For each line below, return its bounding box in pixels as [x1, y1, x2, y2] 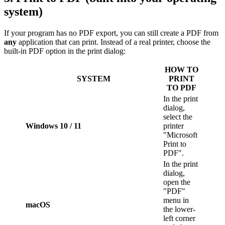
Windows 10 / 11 [26, 122, 81, 131]
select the [163, 113, 192, 122]
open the [163, 178, 190, 187]
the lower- [163, 205, 195, 214]
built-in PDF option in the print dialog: [4, 47, 126, 56]
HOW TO [164, 65, 198, 74]
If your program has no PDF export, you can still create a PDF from [4, 29, 218, 38]
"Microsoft [163, 131, 197, 140]
